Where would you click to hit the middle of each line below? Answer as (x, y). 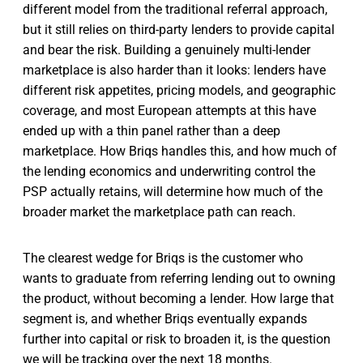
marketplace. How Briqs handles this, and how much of (180, 151)
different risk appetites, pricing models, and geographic (179, 90)
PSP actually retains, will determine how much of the (173, 191)
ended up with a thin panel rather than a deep (152, 130)
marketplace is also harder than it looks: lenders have (174, 70)
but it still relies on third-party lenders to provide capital (179, 29)
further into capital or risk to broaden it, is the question (177, 339)
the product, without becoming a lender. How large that (178, 298)
